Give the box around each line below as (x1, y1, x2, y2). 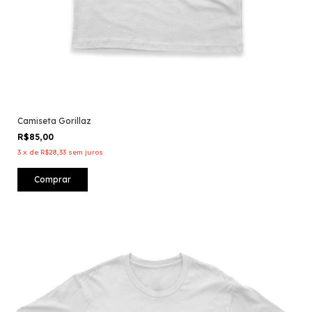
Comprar (34, 173, 71, 185)
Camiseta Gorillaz (17, 115, 91, 126)
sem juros (68, 147, 103, 157)
